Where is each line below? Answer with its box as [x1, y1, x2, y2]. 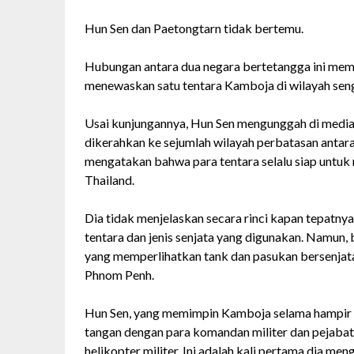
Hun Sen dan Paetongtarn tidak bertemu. [85, 20, 303, 36]
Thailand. [85, 171, 134, 187]
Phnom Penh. [85, 266, 154, 282]
